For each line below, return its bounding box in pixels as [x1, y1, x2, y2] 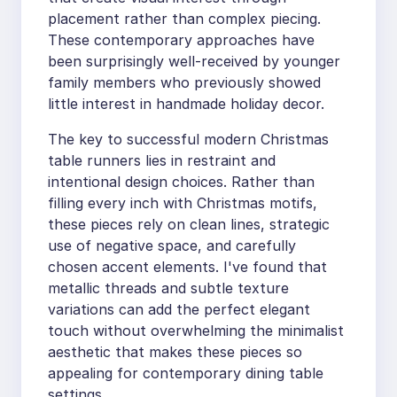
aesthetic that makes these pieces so [48, 343, 302, 362]
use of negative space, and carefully [48, 237, 296, 255]
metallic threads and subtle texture [48, 279, 289, 298]
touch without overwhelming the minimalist [48, 322, 344, 340]
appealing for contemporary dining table [48, 364, 323, 383]
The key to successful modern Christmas [48, 130, 329, 149]
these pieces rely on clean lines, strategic [48, 215, 330, 234]
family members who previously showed [48, 74, 321, 92]
